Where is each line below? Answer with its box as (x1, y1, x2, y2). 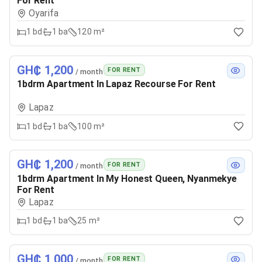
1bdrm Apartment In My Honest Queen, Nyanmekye (17, 173, 237, 184)
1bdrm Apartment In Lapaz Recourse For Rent (17, 78, 216, 89)
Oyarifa (29, 7, 59, 19)
